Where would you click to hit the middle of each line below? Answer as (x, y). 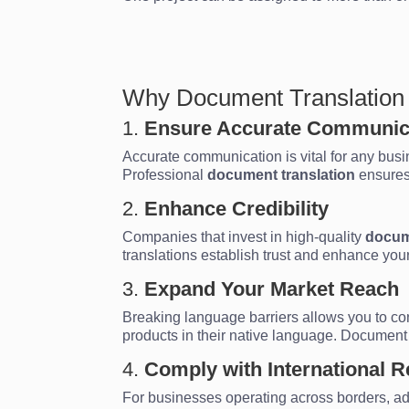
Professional (165, 174)
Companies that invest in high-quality (244, 236)
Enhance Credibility (237, 208)
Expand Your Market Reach (272, 288)
